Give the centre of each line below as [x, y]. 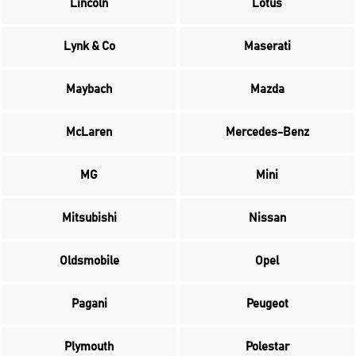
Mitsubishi [89, 218]
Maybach [89, 89]
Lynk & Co [89, 46]
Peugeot [267, 304]
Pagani [89, 304]
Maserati [267, 46]
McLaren [89, 132]
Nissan [267, 218]
